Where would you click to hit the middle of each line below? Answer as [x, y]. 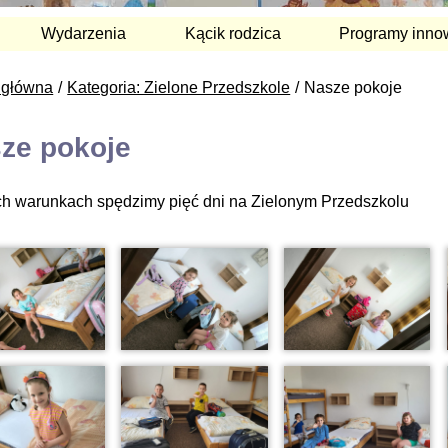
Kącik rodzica [232, 33]
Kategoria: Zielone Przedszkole [179, 87]
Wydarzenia [84, 33]
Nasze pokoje [353, 87]
